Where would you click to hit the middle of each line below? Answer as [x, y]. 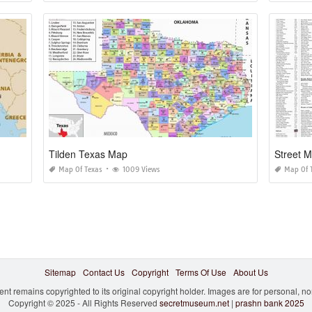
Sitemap [60, 272]
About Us [250, 272]
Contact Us [103, 272]
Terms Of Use [201, 272]
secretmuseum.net [194, 303]
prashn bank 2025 [270, 303]
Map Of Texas [81, 170]
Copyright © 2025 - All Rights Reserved [84, 303]
